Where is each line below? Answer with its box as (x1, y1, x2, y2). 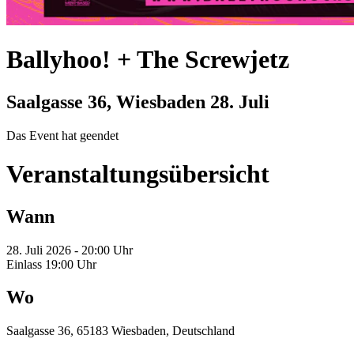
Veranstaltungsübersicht (6, 160, 269, 189)
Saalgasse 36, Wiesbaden (6, 91, 210, 112)
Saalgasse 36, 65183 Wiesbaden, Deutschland (6, 324, 235, 338)
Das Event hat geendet (6, 128, 119, 142)
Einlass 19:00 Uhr (6, 257, 96, 271)
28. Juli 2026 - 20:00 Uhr (6, 243, 133, 257)
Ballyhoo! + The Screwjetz (6, 45, 289, 74)
